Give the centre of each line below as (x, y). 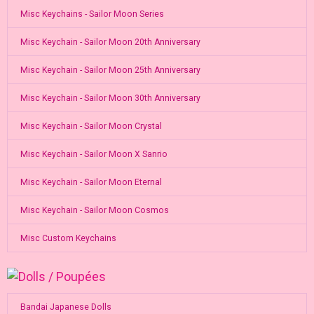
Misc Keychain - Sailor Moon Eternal (91, 182)
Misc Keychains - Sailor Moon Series (92, 14)
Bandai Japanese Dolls (66, 307)
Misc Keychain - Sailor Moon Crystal (91, 126)
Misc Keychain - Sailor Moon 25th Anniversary (110, 70)
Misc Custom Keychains (68, 238)
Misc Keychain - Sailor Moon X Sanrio (94, 154)
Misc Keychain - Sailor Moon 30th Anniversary (110, 98)
